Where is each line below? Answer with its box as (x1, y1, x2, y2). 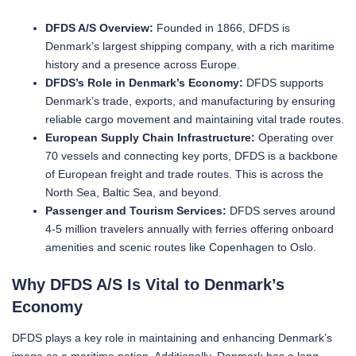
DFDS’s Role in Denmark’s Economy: (45, 75, 243, 89)
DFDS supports (243, 75, 323, 89)
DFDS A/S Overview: (45, 21, 153, 34)
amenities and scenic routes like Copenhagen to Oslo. (45, 240, 316, 253)
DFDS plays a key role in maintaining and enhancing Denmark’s (12, 331, 332, 344)
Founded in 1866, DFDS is (153, 21, 290, 34)
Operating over (255, 130, 334, 144)
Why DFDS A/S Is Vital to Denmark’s (12, 275, 284, 293)
